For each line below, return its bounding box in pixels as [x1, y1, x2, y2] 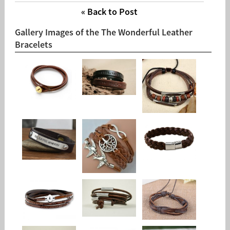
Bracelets [14, 39, 52, 51]
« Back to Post [81, 6, 138, 18]
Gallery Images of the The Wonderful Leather [14, 26, 193, 39]
